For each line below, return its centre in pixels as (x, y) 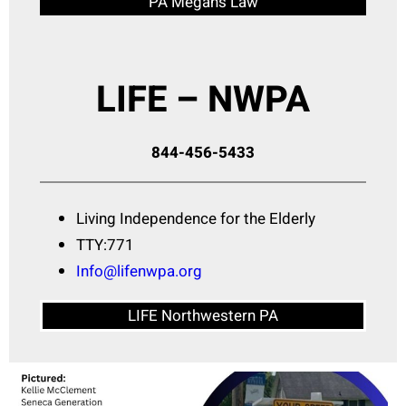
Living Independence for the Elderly (196, 219)
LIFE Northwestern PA (203, 316)
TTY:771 (105, 246)
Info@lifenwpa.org (139, 272)
